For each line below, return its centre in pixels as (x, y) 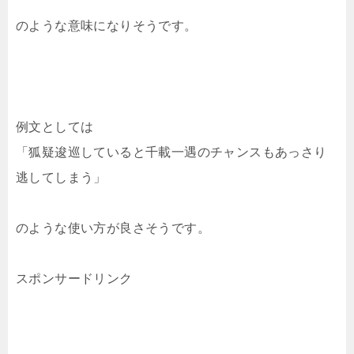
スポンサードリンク (74, 279)
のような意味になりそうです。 (107, 26)
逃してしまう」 (61, 178)
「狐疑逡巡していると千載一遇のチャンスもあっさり (171, 153)
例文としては (55, 127)
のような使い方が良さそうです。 (113, 228)
